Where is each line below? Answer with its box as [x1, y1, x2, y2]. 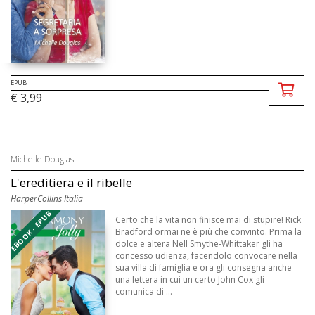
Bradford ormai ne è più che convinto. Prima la [115, 225, 302, 238]
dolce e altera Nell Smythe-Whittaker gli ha [115, 237, 283, 250]
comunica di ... [115, 285, 173, 297]
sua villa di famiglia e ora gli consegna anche [115, 261, 292, 274]
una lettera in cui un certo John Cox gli [115, 273, 265, 285]
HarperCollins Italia [11, 192, 83, 205]
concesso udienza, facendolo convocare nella [115, 249, 298, 262]
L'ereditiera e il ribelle [11, 174, 132, 191]
